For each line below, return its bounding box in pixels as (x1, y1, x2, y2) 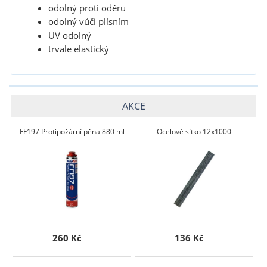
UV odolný (48, 29, 91, 42)
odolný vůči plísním (48, 15, 129, 29)
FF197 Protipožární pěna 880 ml (19, 126, 125, 136)
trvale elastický (48, 43, 109, 56)
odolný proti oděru (48, 2, 126, 15)
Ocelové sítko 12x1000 (157, 126, 232, 136)
